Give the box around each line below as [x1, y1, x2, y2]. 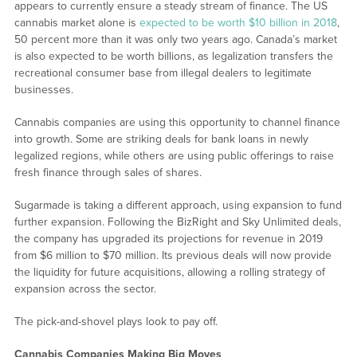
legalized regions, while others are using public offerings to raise [14, 149, 334, 163]
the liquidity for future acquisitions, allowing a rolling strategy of [14, 265, 325, 280]
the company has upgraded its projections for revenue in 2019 [14, 232, 323, 246]
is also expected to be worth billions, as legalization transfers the [14, 49, 333, 64]
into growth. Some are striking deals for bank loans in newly [14, 132, 308, 147]
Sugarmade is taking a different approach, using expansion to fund [14, 198, 342, 213]
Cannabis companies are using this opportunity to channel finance [14, 116, 340, 130]
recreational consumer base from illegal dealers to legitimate [14, 66, 312, 80]
